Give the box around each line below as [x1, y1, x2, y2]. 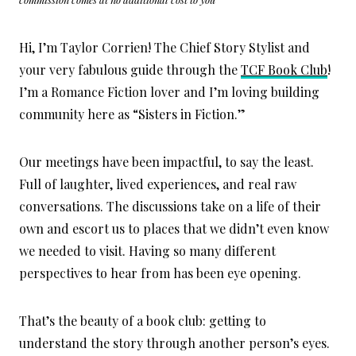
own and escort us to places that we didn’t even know [19, 220, 329, 238]
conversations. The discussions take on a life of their [19, 198, 321, 215]
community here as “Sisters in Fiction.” [19, 106, 246, 123]
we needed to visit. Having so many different [19, 242, 276, 260]
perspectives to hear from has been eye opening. [19, 265, 301, 282]
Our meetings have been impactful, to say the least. [19, 153, 314, 171]
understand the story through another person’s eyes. [19, 335, 330, 352]
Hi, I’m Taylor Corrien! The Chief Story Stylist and [19, 39, 310, 56]
